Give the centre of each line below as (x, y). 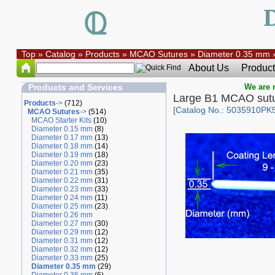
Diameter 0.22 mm (62, 180)
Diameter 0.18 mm (62, 146)
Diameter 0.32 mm (62, 249)
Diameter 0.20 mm (62, 163)
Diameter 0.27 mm (62, 223)
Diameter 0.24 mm (62, 198)
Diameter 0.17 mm (62, 137)
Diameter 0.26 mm (62, 215)
